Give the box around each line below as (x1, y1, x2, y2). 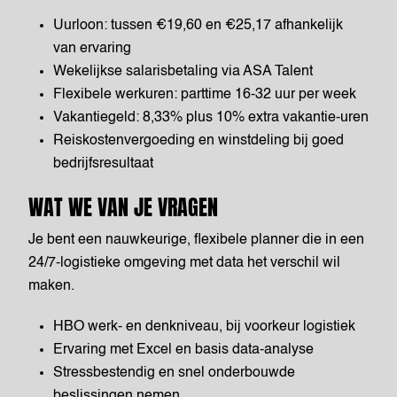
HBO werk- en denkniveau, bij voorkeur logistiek (53, 320, 355, 334)
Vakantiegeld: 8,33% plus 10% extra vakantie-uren (53, 111, 369, 125)
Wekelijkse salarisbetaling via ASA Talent (53, 65, 313, 79)
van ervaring (53, 42, 131, 56)
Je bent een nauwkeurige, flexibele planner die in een (28, 233, 364, 247)
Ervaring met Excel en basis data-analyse (53, 343, 314, 357)
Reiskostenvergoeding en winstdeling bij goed (53, 134, 344, 148)
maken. (28, 279, 74, 293)
